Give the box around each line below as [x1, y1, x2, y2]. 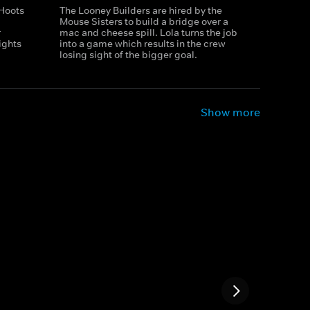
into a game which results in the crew [59, 37, 226, 50]
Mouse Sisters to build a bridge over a [59, 15, 228, 28]
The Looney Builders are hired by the [59, 4, 222, 17]
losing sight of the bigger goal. [59, 48, 197, 61]
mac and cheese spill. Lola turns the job [59, 26, 237, 39]
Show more [201, 105, 260, 119]
